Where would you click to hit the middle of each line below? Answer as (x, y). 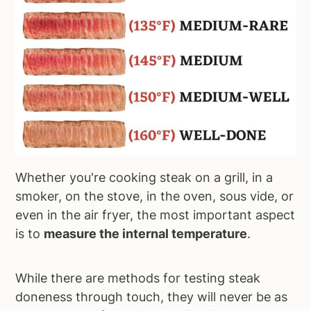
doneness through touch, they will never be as (152, 297)
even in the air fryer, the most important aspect (155, 215)
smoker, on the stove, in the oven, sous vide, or (155, 196)
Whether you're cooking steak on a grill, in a (144, 178)
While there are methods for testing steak (138, 278)
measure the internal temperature (146, 234)
